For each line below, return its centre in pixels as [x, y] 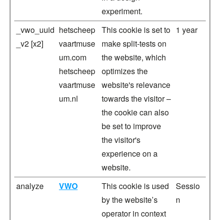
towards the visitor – [136, 98]
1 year [187, 30]
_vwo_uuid [35, 30]
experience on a [130, 153]
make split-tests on [134, 43]
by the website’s [130, 200]
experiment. [122, 11]
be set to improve [131, 126]
